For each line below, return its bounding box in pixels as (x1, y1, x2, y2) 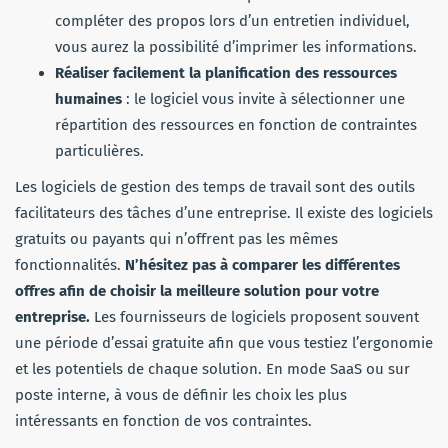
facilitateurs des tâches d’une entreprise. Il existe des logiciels (15, 203, 433, 222)
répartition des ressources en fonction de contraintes (55, 115, 417, 134)
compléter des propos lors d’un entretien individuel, (55, 11, 410, 30)
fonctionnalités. (15, 255, 125, 274)
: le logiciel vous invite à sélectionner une (122, 89, 405, 108)
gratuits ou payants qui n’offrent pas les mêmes (15, 229, 338, 248)
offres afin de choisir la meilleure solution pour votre (15, 281, 379, 300)
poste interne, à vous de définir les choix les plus (15, 385, 347, 404)
